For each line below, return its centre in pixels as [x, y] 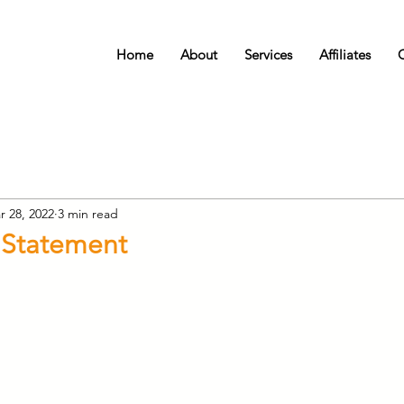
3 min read [88, 213]
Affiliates [345, 55]
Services [268, 55]
